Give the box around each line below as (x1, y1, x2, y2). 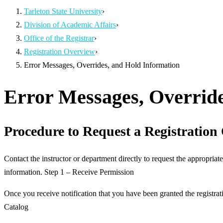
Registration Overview (24, 47, 95, 56)
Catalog (4, 203, 28, 212)
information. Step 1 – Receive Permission (4, 168, 134, 177)
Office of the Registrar (24, 34, 94, 43)
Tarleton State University (24, 7, 102, 16)
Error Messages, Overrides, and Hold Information (24, 61, 180, 70)
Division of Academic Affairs (24, 20, 116, 29)
